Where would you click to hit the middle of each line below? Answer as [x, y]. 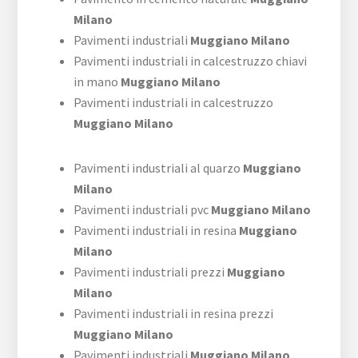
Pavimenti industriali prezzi [149, 272]
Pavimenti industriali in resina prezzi [174, 313]
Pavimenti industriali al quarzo [157, 168]
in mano [96, 82]
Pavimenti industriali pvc [141, 209]
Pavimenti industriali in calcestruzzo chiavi [191, 61]
